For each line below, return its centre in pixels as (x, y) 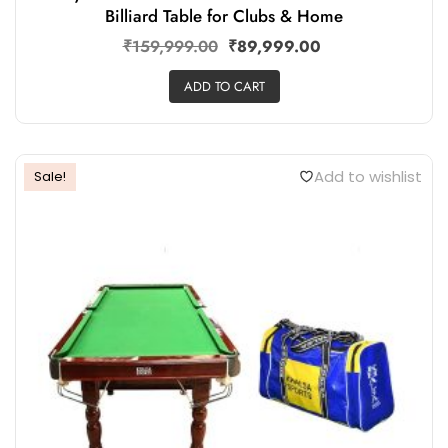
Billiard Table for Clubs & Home (224, 16)
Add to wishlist (368, 176)
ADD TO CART (224, 86)
